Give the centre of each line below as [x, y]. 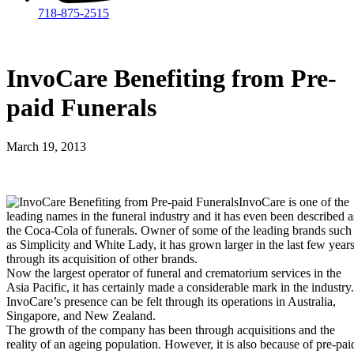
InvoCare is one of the [294, 201]
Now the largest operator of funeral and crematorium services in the [174, 273]
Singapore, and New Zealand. [81, 315]
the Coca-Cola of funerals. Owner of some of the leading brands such [179, 230]
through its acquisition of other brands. [102, 258]
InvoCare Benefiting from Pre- [171, 79]
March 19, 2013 [46, 146]
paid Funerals [81, 108]
